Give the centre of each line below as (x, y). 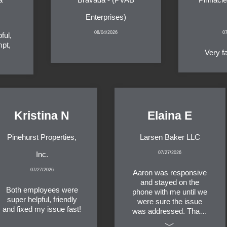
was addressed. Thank (170, 211)
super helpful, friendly (42, 200)
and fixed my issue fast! (42, 209)
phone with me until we (170, 192)
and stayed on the (170, 182)
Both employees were (42, 190)
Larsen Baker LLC (170, 137)
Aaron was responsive (170, 173)
